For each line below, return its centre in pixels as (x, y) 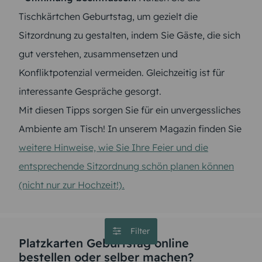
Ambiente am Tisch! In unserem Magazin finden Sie (130, 129)
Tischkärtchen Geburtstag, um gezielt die (108, 17)
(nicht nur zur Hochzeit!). (72, 185)
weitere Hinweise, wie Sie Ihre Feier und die (113, 148)
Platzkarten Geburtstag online (104, 243)
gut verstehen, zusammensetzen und (98, 54)
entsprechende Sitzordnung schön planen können (126, 166)
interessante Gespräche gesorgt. (90, 92)
